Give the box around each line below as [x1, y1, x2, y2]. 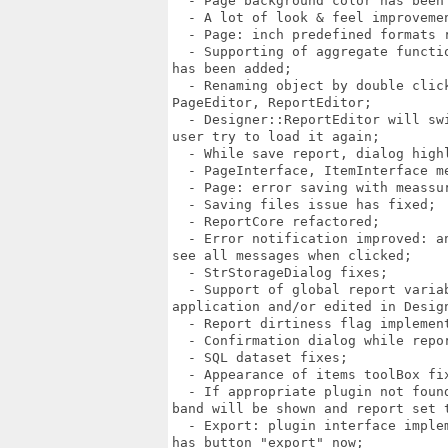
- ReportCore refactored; [172, 214, 380, 229]
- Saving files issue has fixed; [172, 197, 436, 212]
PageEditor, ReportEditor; [172, 95, 372, 110]
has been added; [172, 61, 292, 76]
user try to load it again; [172, 129, 380, 144]
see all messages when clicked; [172, 248, 412, 263]
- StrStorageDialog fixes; [172, 265, 388, 280]
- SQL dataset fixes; [172, 350, 348, 365]
